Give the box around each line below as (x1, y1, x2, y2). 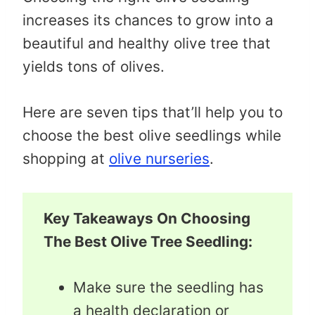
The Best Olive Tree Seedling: (44, 232, 252, 250)
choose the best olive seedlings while (22, 126, 281, 144)
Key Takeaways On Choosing (44, 209, 250, 227)
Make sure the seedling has (72, 278, 264, 296)
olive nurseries (109, 149, 210, 167)
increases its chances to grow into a (22, 11, 274, 29)
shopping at (22, 149, 109, 167)
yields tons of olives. (22, 57, 165, 75)
